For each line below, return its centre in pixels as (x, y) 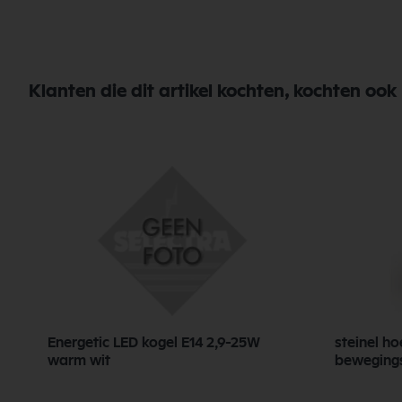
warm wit (79, 361)
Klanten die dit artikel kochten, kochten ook (213, 91)
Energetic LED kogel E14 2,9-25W (154, 343)
